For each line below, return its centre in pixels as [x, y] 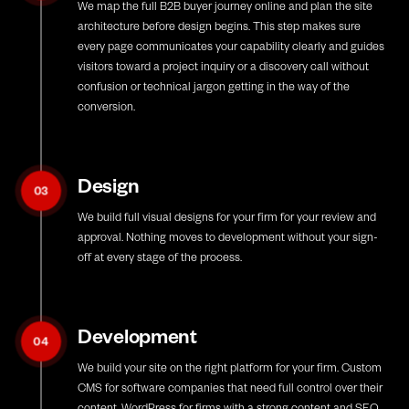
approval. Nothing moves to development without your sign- [228, 237]
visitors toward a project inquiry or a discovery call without [223, 66]
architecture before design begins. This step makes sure [219, 26]
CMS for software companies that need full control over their [230, 388]
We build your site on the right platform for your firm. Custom [230, 367]
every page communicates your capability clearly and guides [231, 46]
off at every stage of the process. [160, 257]
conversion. [106, 106]
